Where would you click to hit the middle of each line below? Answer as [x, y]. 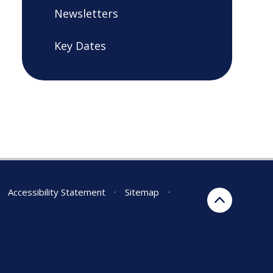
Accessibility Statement [56, 192]
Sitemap [142, 192]
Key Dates [80, 46]
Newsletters [86, 13]
